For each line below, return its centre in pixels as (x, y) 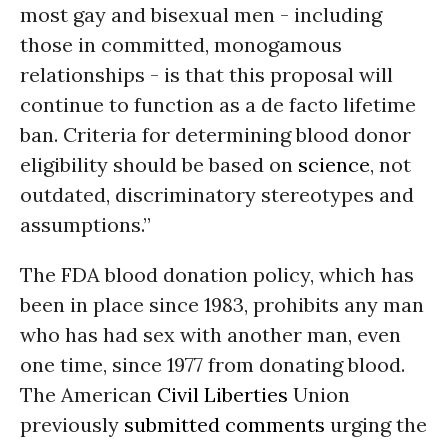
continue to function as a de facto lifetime (218, 104)
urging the (376, 424)
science (334, 164)
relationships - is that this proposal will (206, 74)
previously (72, 424)
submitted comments (224, 424)
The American (88, 394)
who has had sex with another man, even (210, 334)
